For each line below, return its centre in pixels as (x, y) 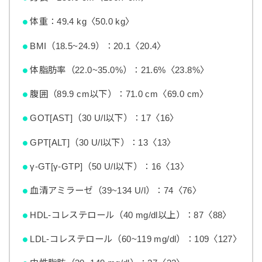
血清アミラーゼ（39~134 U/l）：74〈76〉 (116, 191)
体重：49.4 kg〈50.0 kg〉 (82, 22)
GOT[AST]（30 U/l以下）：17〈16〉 (104, 118)
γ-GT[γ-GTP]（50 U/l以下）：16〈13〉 (109, 167)
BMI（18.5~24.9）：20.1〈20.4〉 (98, 46)
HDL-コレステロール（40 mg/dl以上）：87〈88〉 (131, 215)
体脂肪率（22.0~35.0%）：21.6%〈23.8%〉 (120, 70)
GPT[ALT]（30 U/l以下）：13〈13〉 (103, 142)
